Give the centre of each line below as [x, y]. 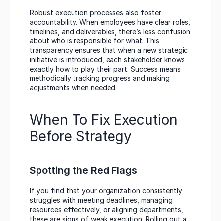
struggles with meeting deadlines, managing [101, 200]
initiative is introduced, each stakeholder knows [107, 59]
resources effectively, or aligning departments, [106, 209]
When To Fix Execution [104, 120]
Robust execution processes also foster [95, 12]
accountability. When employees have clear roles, [110, 22]
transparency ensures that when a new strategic [109, 50]
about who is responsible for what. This [94, 40]
